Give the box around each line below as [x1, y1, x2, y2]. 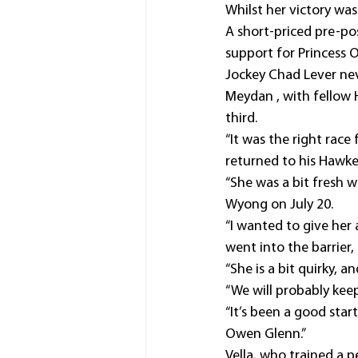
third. [225, 111, 257, 126]
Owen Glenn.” [225, 327, 306, 342]
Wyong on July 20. [225, 197, 333, 213]
